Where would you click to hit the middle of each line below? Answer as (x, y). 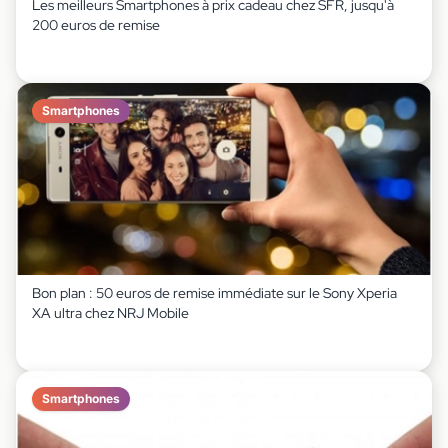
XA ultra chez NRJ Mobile (110, 313)
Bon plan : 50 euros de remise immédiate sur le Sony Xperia (214, 293)
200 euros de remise (96, 25)
